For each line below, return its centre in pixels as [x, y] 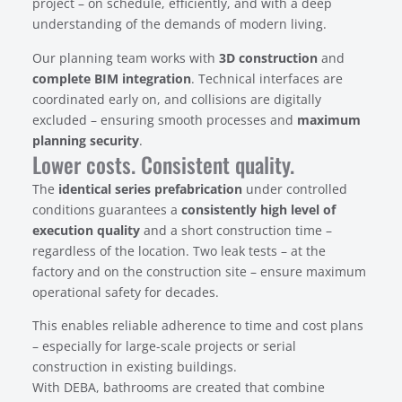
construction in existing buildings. [134, 367]
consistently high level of [258, 209]
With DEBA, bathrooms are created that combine [178, 388]
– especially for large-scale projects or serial [164, 346]
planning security [85, 140]
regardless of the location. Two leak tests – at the [179, 250]
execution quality [86, 230]
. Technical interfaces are [267, 78]
